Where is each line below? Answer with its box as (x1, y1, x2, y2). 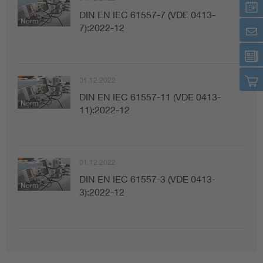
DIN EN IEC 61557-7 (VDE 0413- (79, 8, 215, 20)
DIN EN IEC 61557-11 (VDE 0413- (79, 90, 221, 102)
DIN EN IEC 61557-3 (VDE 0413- (79, 173, 215, 184)
